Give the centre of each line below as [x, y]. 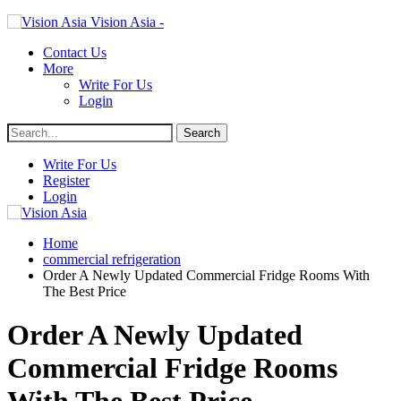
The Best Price [85, 291]
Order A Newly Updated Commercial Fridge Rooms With [206, 275]
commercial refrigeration [112, 259]
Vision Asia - [127, 22]
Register [66, 180]
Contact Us [75, 52]
